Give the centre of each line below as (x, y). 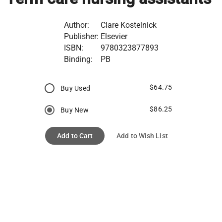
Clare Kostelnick (128, 25)
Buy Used (76, 88)
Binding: (78, 59)
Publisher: (81, 36)
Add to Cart (75, 136)
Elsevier (114, 36)
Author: (76, 25)
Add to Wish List (142, 136)
